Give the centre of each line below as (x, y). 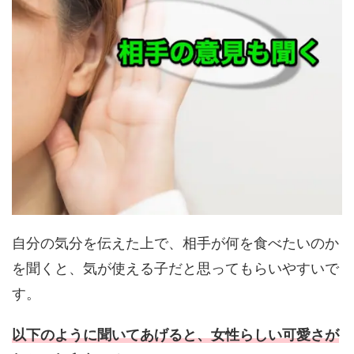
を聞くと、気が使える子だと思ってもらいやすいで (175, 268)
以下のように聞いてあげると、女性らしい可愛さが (175, 334)
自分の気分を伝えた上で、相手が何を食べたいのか (175, 243)
